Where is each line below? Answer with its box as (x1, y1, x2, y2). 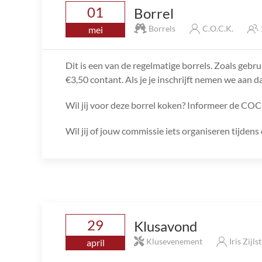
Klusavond (134, 217, 197, 235)
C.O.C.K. (201, 23, 235, 33)
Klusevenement (144, 236, 204, 246)
